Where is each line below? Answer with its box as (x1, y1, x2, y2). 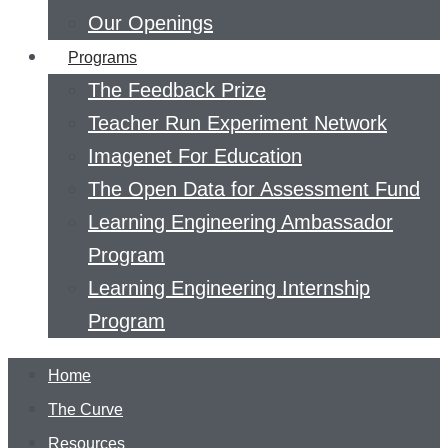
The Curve (48, 400, 123, 418)
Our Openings (88, 11, 213, 34)
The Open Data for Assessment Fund (88, 177, 420, 200)
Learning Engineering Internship (88, 276, 370, 299)
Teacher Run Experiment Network (88, 111, 387, 134)
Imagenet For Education (88, 144, 302, 167)
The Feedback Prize (88, 78, 266, 101)
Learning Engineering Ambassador (88, 210, 393, 233)
